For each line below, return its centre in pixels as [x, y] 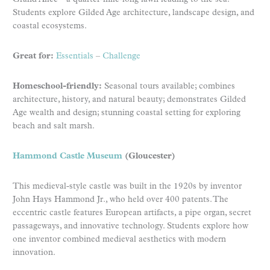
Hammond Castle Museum [67, 156]
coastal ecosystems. [50, 26]
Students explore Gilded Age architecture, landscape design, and [133, 13]
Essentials [75, 56]
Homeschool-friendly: [57, 86]
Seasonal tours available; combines [168, 86]
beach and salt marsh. [54, 126]
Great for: [33, 56]
